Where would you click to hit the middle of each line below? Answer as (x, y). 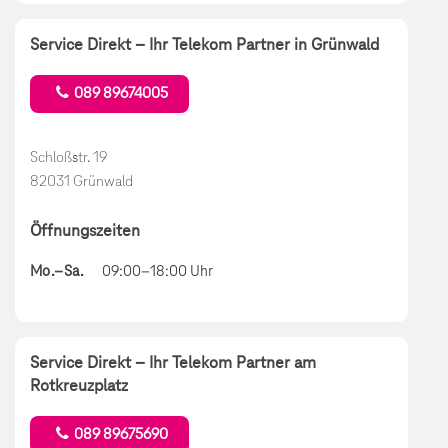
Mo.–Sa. (57, 271)
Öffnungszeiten (85, 230)
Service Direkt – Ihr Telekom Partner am (173, 362)
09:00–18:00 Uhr (157, 271)
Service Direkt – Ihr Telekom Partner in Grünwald (204, 44)
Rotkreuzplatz (79, 385)
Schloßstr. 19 (68, 156)
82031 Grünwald (81, 180)
